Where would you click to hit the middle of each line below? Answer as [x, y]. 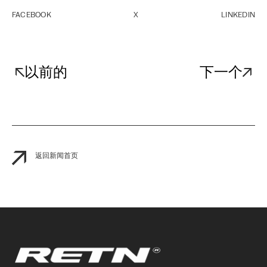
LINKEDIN [238, 15]
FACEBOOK [32, 15]
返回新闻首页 [57, 156]
